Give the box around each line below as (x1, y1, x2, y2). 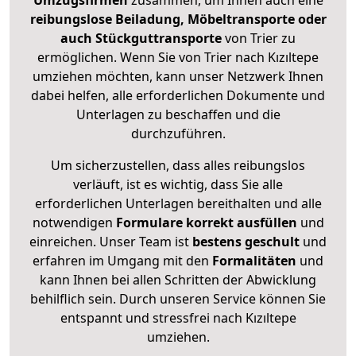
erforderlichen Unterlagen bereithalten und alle (34, 195, 322, 213)
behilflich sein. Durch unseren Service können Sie (30, 290, 326, 308)
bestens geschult (189, 233, 300, 251)
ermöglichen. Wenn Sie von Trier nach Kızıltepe (37, 48, 319, 67)
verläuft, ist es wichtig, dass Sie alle (73, 176, 283, 194)
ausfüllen (236, 214, 297, 232)
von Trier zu (225, 29, 296, 48)
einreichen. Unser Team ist (29, 233, 189, 251)
